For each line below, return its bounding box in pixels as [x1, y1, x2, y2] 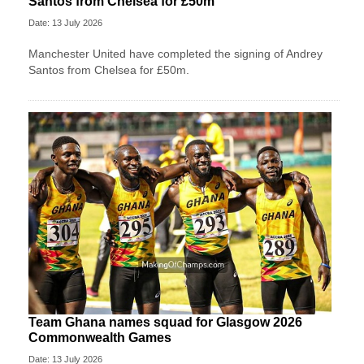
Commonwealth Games [28, 330, 171, 344]
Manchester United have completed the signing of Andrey [28, 47, 323, 61]
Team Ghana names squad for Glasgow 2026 [28, 314, 302, 329]
